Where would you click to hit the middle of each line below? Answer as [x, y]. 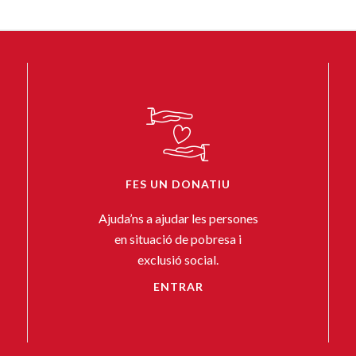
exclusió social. [178, 259]
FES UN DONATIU [178, 184]
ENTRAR [178, 286]
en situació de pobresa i [178, 238]
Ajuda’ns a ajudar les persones [178, 218]
